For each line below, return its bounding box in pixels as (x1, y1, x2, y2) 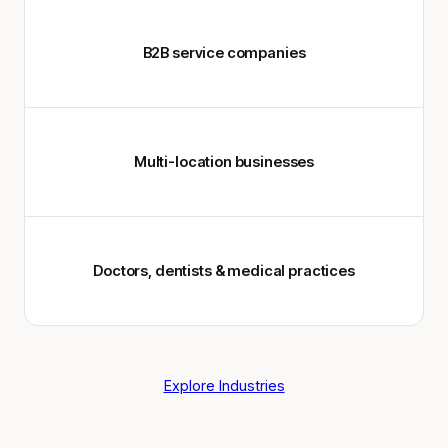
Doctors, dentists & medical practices (93, 261, 355, 280)
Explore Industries (163, 376, 285, 394)
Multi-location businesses (133, 152, 315, 171)
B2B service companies (142, 43, 306, 62)
